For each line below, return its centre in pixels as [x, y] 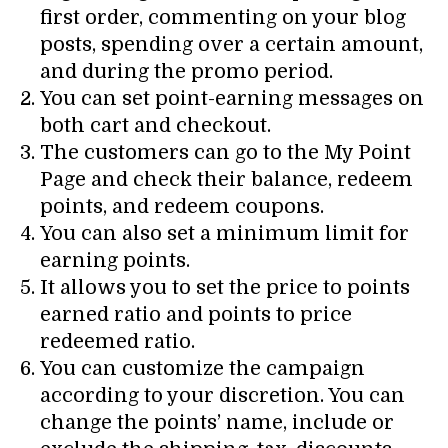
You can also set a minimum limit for [224, 234]
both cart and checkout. [155, 126]
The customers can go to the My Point [225, 153]
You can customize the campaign [202, 369]
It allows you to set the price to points [225, 288]
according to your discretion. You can [222, 396]
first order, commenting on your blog [223, 18]
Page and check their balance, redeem [226, 180]
